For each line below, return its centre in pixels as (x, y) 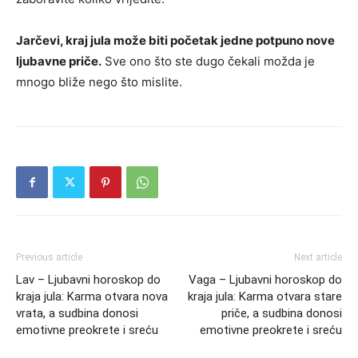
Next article (318, 258)
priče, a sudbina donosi (282, 314)
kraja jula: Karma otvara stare (265, 297)
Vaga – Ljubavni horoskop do (265, 280)
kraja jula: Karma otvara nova (92, 297)
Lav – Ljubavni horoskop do (88, 280)
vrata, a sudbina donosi (77, 314)
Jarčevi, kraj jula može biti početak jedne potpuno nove (175, 41)
